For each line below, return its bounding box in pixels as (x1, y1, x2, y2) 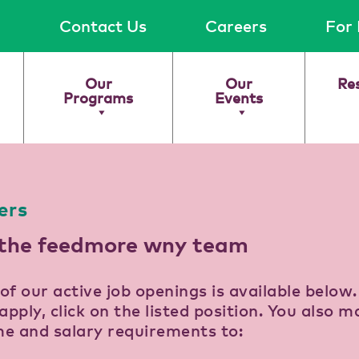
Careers (205, 16, 267, 36)
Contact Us (59, 16, 147, 36)
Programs (63, 88, 134, 107)
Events (215, 88, 264, 107)
